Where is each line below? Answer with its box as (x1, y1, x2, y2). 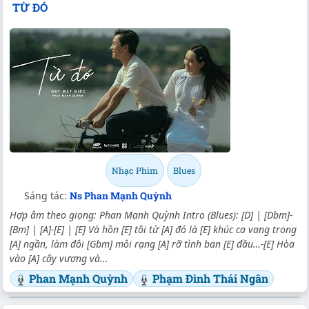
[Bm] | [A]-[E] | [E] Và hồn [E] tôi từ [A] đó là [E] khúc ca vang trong (10, 223, 297, 237)
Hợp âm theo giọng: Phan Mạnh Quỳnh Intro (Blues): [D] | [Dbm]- (10, 208, 292, 222)
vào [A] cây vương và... (10, 252, 108, 266)
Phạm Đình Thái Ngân (152, 271, 268, 286)
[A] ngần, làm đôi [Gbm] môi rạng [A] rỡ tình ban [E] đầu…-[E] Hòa (10, 237, 295, 251)
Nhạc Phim (111, 165, 158, 177)
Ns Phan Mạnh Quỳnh (70, 189, 172, 203)
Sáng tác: (24, 189, 70, 203)
